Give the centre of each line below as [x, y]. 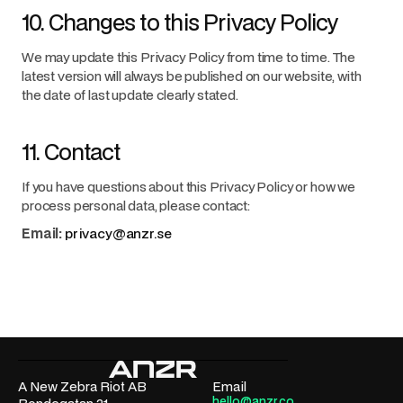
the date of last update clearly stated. [130, 94]
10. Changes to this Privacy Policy [180, 22]
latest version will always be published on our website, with [192, 76]
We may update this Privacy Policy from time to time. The [189, 57]
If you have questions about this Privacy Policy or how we [188, 186]
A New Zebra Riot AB [82, 386]
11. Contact [71, 152]
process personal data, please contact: [136, 205]
